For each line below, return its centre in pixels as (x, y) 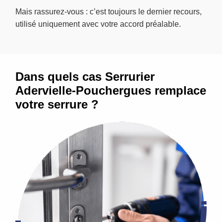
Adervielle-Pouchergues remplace (111, 90)
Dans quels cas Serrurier (85, 76)
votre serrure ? (57, 104)
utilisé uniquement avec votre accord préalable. (98, 24)
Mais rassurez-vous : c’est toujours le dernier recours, (109, 11)
